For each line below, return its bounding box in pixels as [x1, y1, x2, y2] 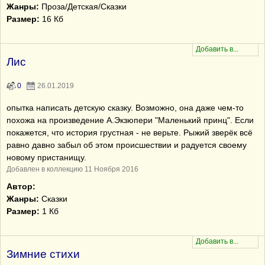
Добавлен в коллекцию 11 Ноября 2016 [7, 165, 138, 173]
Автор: [7, 182, 35, 191]
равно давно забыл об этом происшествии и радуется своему [7, 140, 247, 150]
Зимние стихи [7, 248, 80, 260]
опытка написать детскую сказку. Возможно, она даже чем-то [7, 103, 244, 112]
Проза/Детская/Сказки [39, 2, 127, 11]
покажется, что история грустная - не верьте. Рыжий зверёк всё [7, 128, 253, 137]
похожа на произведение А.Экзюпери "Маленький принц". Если [7, 115, 254, 125]
